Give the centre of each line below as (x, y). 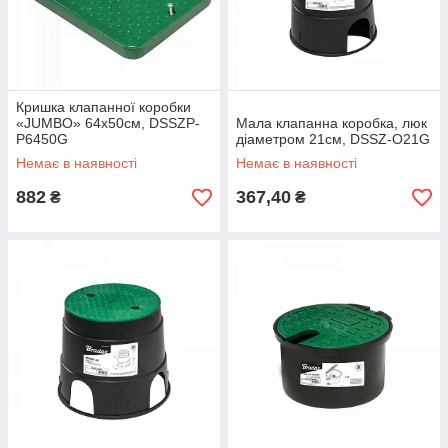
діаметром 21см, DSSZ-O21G (333, 139)
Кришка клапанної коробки (103, 107)
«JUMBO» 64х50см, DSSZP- (108, 123)
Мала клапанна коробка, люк (331, 123)
